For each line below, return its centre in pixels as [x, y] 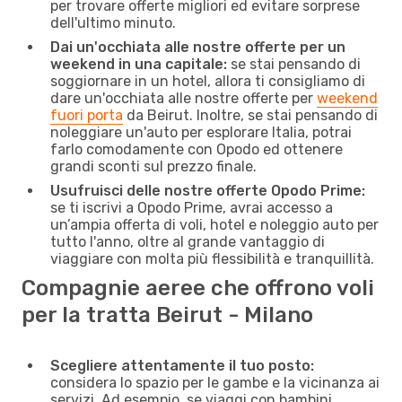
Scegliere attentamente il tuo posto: [182, 365]
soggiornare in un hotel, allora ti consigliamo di [208, 81]
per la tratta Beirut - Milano [167, 315]
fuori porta [87, 115]
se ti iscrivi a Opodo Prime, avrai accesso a [192, 207]
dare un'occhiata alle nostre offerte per [184, 98]
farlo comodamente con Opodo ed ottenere [197, 149]
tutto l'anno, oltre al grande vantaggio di [188, 241]
